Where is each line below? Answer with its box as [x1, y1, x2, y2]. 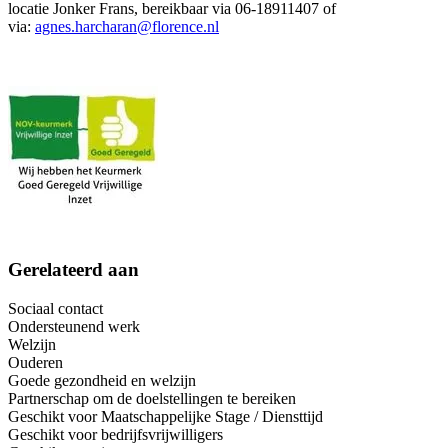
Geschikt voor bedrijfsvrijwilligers [8, 425, 223, 443]
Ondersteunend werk [8, 317, 140, 335]
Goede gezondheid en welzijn [8, 371, 196, 389]
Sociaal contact [8, 299, 103, 317]
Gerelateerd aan [8, 258, 139, 280]
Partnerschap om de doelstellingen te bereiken [8, 389, 296, 407]
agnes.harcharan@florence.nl [35, 18, 219, 36]
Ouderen [8, 353, 63, 371]
